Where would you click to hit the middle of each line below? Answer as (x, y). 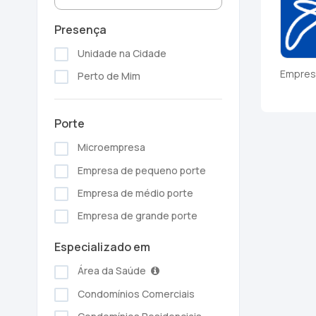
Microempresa (110, 147)
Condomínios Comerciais (135, 293)
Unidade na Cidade (121, 53)
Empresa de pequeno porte (141, 170)
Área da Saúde (112, 271)
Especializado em (102, 247)
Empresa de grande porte (136, 216)
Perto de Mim (108, 76)
